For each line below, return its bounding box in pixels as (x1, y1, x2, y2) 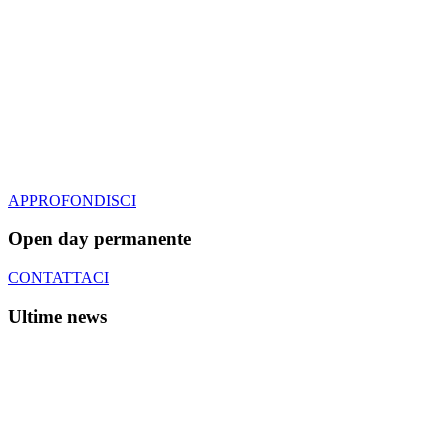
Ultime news (8, 305, 107, 327)
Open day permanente (8, 228, 191, 250)
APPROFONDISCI (8, 191, 136, 209)
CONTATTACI (8, 269, 109, 286)
